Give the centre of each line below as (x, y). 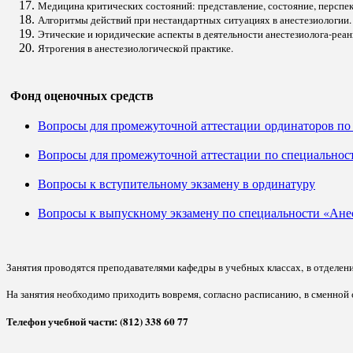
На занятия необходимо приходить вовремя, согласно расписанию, (155, 294)
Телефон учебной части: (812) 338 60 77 (97, 321)
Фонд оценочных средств (80, 95)
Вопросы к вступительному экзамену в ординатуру (176, 183)
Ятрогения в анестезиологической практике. (136, 48)
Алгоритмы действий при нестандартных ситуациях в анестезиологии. (195, 19)
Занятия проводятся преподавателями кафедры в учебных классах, (156, 267)
